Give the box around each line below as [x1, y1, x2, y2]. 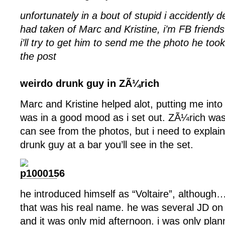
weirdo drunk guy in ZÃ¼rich [20, 78, 159, 89]
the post [20, 51, 56, 62]
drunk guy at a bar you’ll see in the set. [20, 139, 193, 150]
